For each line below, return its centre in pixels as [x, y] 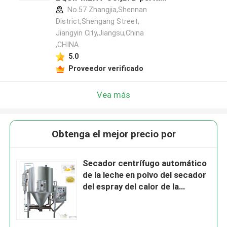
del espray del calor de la [131, 187]
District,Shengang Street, [97, 22]
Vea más [113, 94]
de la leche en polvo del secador [145, 175]
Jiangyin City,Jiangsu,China [100, 33]
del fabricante [83, 9]
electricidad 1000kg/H [127, 198]
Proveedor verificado [106, 68]
